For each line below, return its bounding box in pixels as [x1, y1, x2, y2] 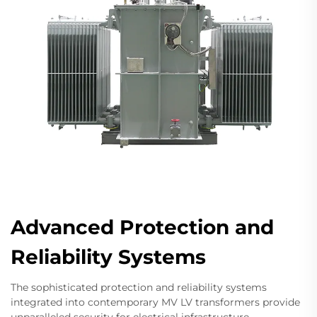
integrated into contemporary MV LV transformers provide [11, 296, 300, 309]
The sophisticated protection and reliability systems [11, 281, 267, 294]
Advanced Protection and [11, 215, 274, 239]
